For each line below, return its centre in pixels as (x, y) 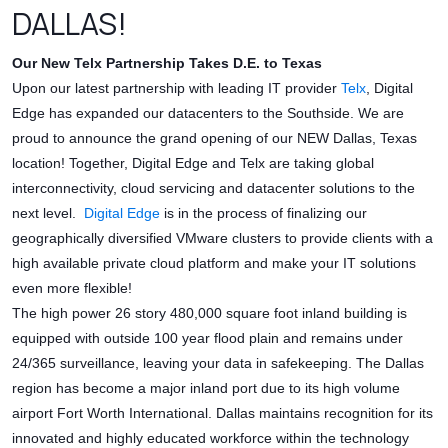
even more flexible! (72, 288)
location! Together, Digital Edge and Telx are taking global (193, 163)
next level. (48, 213)
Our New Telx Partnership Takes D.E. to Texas (167, 63)
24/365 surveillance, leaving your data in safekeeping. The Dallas (218, 363)
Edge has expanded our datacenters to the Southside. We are (208, 113)
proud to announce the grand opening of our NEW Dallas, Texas (214, 138)
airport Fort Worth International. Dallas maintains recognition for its (222, 413)
